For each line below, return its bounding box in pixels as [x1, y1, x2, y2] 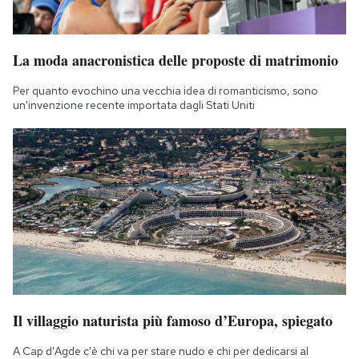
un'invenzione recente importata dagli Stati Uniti [13, 97, 255, 112]
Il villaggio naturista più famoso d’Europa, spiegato [13, 309, 333, 331]
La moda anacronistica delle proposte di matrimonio [13, 49, 338, 71]
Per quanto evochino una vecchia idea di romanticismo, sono [13, 83, 318, 98]
